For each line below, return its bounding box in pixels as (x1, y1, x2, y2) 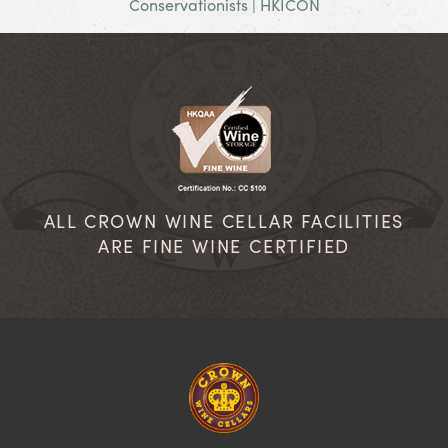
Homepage (258, 362, 331, 383)
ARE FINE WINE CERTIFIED (97, 233, 351, 259)
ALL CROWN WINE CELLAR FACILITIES (43, 208, 405, 234)
